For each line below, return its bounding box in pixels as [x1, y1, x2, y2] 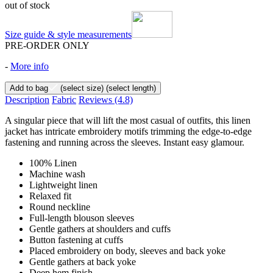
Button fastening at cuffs [29, 234, 123, 245]
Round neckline [29, 201, 90, 212]
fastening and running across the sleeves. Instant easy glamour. [5, 136, 244, 147]
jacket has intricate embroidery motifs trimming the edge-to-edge [5, 126, 252, 136]
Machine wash [29, 168, 85, 179]
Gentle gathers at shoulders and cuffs [29, 223, 171, 234]
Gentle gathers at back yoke [29, 256, 136, 267]
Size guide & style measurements [5, 29, 132, 40]
